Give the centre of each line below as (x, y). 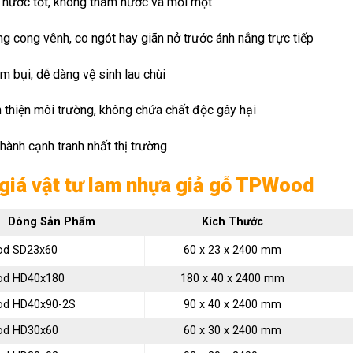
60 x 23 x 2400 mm (232, 250)
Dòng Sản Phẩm (51, 221)
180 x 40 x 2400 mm (232, 278)
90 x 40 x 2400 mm (232, 304)
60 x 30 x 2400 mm (232, 330)
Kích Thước (232, 221)
